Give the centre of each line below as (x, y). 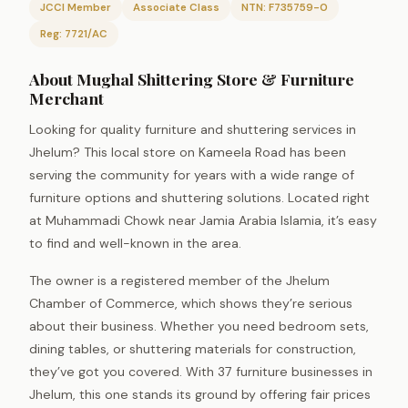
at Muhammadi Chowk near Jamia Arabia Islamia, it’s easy (203, 220)
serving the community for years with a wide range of (192, 174)
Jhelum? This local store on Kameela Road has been (188, 152)
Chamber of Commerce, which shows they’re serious (191, 303)
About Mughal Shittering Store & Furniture (192, 78)
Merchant (66, 97)
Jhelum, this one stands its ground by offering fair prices (200, 394)
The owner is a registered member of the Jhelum (179, 280)
